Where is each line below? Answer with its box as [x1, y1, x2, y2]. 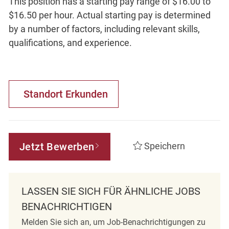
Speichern [144, 141, 185, 152]
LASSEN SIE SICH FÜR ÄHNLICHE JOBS [21, 185, 200, 197]
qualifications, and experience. [8, 37, 132, 48]
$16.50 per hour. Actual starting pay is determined [8, 9, 211, 20]
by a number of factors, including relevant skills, [8, 23, 200, 34]
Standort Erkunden [23, 87, 108, 100]
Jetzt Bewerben [19, 140, 95, 153]
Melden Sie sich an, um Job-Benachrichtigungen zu [21, 217, 205, 227]
